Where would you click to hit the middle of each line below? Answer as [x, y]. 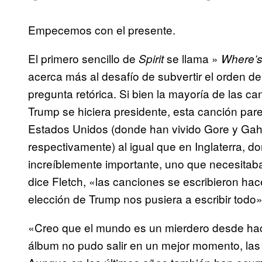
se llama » [192, 58]
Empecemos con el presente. [102, 30]
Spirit [151, 59]
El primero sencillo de [83, 58]
